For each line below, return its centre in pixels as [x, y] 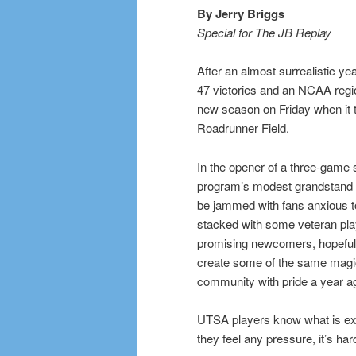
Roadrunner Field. [243, 128]
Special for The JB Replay [264, 32]
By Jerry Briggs [241, 13]
